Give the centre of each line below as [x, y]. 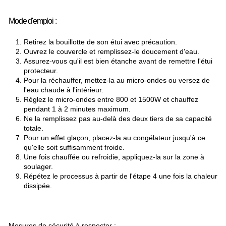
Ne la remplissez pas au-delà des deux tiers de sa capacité [118, 119]
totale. [34, 128]
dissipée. [38, 186]
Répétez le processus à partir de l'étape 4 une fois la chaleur [121, 176]
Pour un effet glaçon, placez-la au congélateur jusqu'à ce [115, 138]
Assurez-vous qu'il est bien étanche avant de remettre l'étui [118, 61]
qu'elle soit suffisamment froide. [74, 148]
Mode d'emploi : [33, 21]
